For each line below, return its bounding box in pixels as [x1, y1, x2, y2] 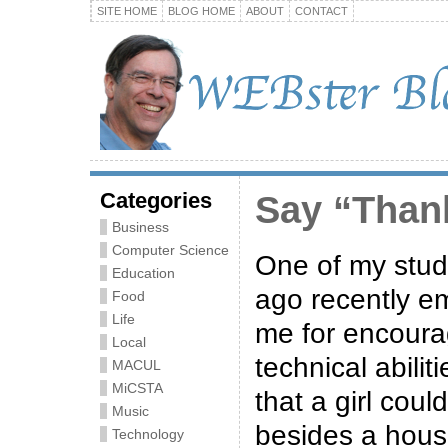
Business [112, 219, 169, 235]
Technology [112, 426, 184, 442]
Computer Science [112, 242, 229, 258]
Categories [100, 188, 212, 213]
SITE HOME [97, 5, 157, 17]
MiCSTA [112, 380, 163, 396]
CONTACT [295, 5, 348, 17]
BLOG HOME [168, 5, 235, 17]
